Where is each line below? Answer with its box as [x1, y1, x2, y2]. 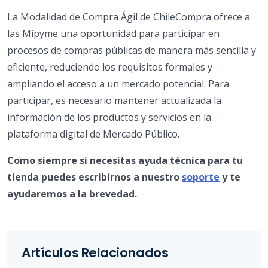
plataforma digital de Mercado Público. [7, 127, 179, 141]
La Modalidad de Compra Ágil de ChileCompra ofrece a [7, 10, 250, 23]
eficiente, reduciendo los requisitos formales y [7, 60, 212, 74]
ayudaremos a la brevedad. [7, 187, 137, 200]
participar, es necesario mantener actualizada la [7, 93, 221, 107]
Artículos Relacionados [22, 243, 169, 262]
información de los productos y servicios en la [7, 110, 211, 124]
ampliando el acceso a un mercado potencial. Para [7, 77, 229, 90]
